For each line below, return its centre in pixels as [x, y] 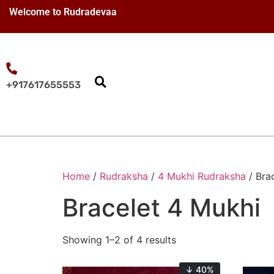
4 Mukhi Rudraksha [202, 176]
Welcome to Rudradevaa [63, 12]
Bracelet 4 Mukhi [161, 208]
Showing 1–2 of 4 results [119, 240]
